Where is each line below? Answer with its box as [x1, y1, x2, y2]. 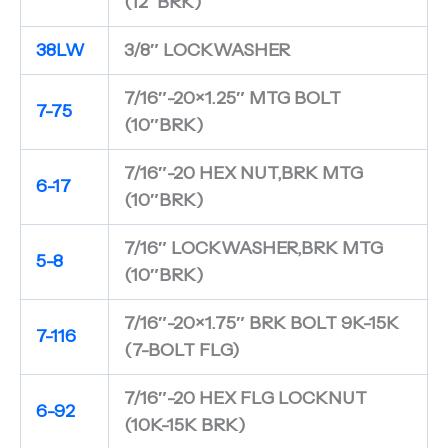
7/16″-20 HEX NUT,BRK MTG [123, 161, 363, 184]
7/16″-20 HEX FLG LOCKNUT [123, 386, 367, 409]
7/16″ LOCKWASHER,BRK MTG [123, 236, 383, 259]
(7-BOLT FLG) [123, 338, 240, 361]
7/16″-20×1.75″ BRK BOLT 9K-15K [123, 311, 399, 334]
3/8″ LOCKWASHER [123, 38, 290, 61]
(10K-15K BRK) [123, 413, 246, 436]
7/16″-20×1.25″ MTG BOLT [123, 86, 341, 109]
